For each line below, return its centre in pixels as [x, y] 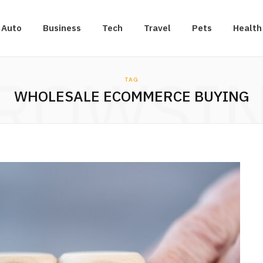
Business [62, 28]
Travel [157, 28]
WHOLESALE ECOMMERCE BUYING [131, 96]
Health [247, 28]
